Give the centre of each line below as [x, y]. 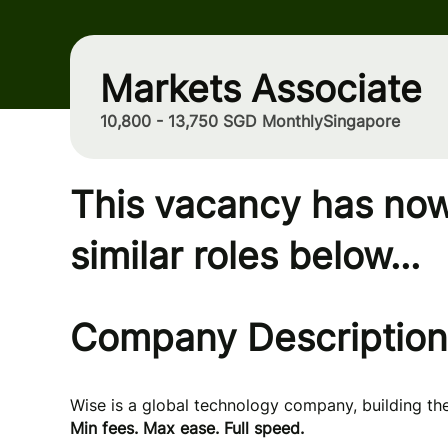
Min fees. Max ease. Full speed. [187, 428]
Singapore [361, 121]
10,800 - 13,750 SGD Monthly [211, 121]
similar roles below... [245, 255]
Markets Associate [261, 88]
